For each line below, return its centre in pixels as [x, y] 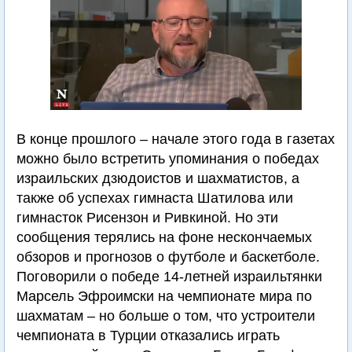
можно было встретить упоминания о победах [168, 159]
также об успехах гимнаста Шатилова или [155, 198]
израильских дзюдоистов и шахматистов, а [158, 179]
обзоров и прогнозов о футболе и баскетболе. [168, 257]
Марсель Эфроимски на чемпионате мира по [164, 297]
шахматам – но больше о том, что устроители [166, 316]
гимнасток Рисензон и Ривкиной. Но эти [147, 218]
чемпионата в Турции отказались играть [148, 336]
